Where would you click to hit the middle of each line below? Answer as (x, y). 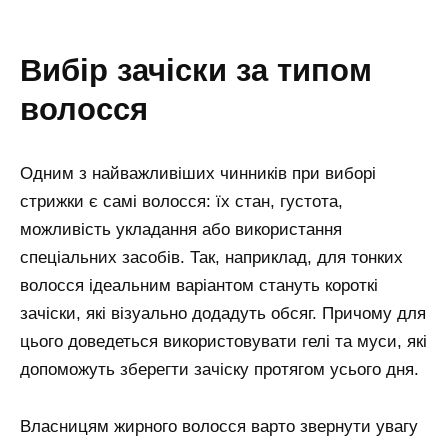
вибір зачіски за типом (31, 70)
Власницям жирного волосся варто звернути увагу (219, 426)
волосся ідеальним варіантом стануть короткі (199, 285)
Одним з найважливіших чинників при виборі (198, 173)
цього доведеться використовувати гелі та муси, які (223, 341)
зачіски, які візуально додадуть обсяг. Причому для (223, 313)
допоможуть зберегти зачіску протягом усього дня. (219, 369)
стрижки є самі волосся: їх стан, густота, (181, 201)
